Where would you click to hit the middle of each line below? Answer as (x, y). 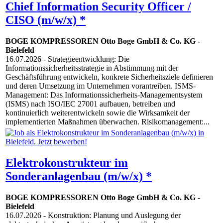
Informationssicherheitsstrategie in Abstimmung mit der (92, 68)
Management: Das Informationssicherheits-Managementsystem (104, 95)
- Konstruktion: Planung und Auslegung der (111, 216)
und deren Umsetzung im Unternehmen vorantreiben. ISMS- (101, 86)
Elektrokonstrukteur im (67, 163)
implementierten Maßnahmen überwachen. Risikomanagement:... (108, 122)
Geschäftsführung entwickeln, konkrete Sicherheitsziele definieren (109, 77)
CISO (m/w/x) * (46, 20)
